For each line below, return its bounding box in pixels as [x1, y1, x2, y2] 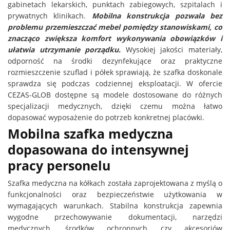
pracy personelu [8, 157, 110, 174]
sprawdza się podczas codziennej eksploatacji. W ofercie [8, 79, 222, 88]
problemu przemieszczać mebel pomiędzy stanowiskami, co [8, 22, 222, 32]
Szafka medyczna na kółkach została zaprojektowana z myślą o [8, 178, 222, 188]
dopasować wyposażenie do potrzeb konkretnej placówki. [8, 112, 204, 122]
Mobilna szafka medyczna [8, 125, 173, 142]
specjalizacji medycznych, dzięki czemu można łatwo [8, 101, 222, 111]
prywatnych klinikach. [8, 11, 86, 21]
